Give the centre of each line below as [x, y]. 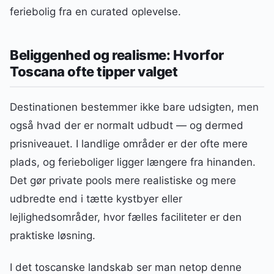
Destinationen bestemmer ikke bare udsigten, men [134, 107]
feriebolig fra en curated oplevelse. [95, 12]
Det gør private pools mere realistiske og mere [123, 180]
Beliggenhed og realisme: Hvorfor [117, 55]
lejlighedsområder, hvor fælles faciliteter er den [126, 217]
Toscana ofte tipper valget [94, 71]
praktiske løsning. [53, 235]
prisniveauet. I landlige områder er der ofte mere [129, 143]
